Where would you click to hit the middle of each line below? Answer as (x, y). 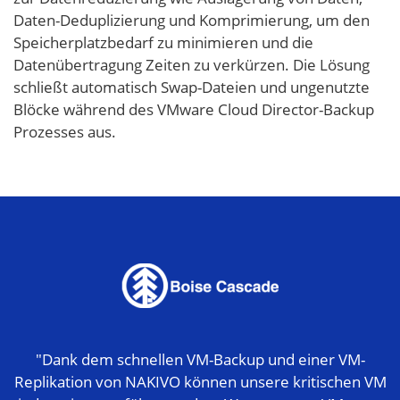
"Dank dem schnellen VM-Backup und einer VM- (200, 360)
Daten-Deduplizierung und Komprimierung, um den (192, 21)
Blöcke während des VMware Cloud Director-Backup (194, 110)
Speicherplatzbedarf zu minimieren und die (163, 43)
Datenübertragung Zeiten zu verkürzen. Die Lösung (192, 65)
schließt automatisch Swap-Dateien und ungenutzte (192, 87)
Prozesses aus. (65, 132)
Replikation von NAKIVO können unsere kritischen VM (200, 382)
